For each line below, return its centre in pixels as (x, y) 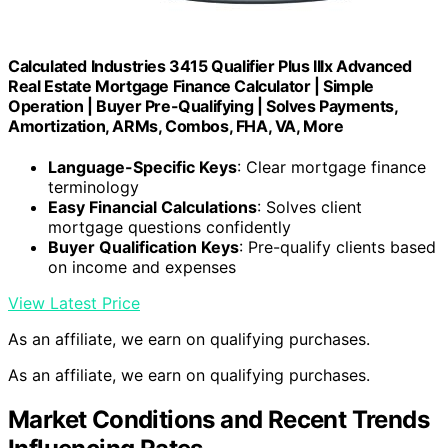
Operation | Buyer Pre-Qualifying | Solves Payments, (203, 106)
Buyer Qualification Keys (143, 247)
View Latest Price (74, 303)
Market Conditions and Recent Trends (218, 420)
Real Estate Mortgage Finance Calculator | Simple (191, 86)
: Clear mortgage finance (331, 167)
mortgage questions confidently (169, 227)
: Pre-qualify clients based (337, 247)
